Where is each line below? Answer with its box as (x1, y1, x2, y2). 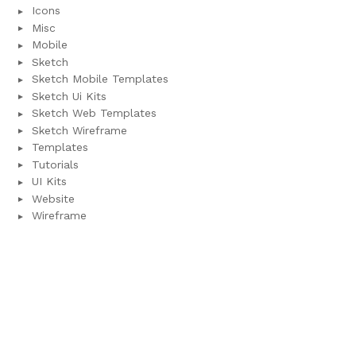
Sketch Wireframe (32, 123, 127, 137)
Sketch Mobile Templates (32, 72, 168, 86)
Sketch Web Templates (32, 106, 157, 120)
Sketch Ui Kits (32, 89, 106, 103)
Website (32, 192, 75, 205)
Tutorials (32, 157, 79, 171)
